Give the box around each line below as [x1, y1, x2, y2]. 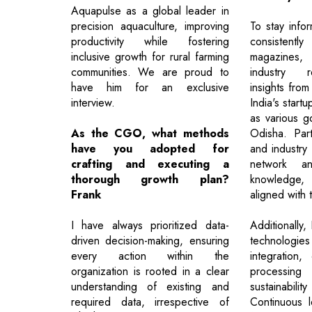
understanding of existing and [71, 278, 229, 295]
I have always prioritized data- [71, 217, 229, 233]
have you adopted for [71, 140, 229, 157]
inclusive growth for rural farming [71, 48, 229, 65]
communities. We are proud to [71, 63, 229, 80]
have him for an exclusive [71, 79, 229, 95]
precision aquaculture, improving [71, 17, 229, 34]
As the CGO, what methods [71, 125, 229, 141]
